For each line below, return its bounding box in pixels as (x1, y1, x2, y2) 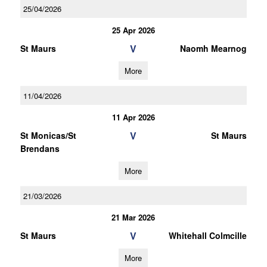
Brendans (20, 142, 60, 154)
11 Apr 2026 (111, 111, 155, 123)
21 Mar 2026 (111, 212, 156, 223)
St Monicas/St (20, 129, 76, 141)
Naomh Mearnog (179, 42, 247, 54)
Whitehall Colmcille (168, 229, 247, 241)
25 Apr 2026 (111, 24, 155, 36)
